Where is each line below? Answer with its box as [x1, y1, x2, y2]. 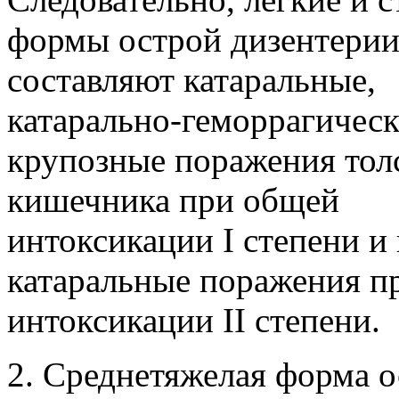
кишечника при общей [7, 180, 339, 219]
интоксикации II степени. [7, 300, 380, 339]
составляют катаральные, [7, 60, 376, 99]
